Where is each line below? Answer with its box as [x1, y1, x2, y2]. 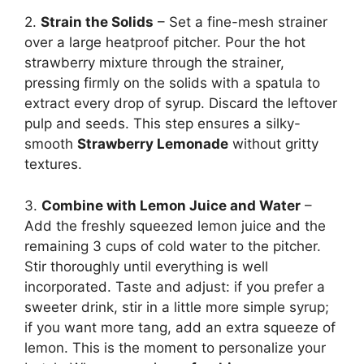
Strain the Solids [41, 14, 154, 31]
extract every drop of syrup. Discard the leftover [24, 95, 337, 112]
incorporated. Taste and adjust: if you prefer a [24, 278, 325, 295]
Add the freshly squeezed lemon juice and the [24, 217, 326, 234]
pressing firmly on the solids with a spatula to [24, 75, 320, 92]
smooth [24, 136, 77, 153]
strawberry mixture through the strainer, [24, 54, 284, 71]
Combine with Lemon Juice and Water [41, 197, 301, 214]
